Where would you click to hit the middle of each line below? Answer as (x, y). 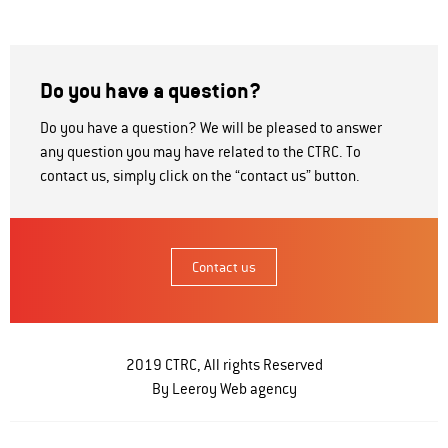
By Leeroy (185, 388)
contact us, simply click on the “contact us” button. (200, 175)
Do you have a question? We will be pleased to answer (211, 127)
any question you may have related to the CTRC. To (200, 151)
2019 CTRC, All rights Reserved (224, 364)
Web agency (258, 388)
